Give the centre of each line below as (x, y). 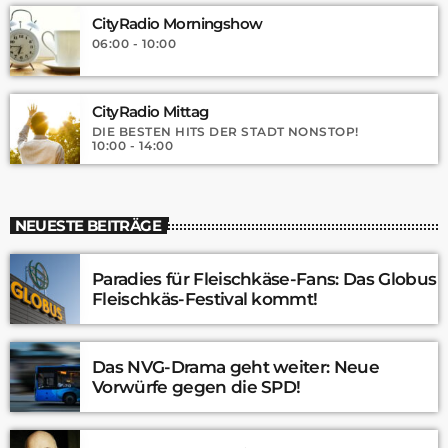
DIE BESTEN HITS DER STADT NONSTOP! (225, 131)
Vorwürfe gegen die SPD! (196, 387)
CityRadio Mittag (150, 111)
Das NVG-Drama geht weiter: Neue (236, 367)
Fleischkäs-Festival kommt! (205, 299)
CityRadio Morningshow (177, 23)
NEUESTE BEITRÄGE (87, 226)
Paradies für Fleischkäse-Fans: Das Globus (264, 279)
